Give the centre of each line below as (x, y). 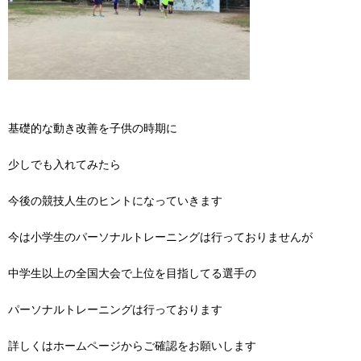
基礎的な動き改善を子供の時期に (93, 128)
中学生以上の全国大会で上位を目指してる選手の (132, 274)
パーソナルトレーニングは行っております (115, 310)
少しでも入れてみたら (64, 164)
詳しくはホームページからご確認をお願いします (132, 346)
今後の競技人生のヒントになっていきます (115, 201)
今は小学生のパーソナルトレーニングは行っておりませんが (160, 238)
